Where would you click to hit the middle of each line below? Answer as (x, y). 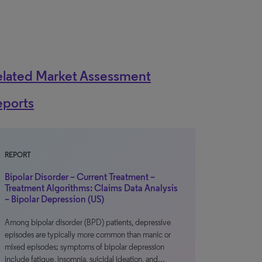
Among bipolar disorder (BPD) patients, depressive (88, 223)
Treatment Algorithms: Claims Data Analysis (91, 188)
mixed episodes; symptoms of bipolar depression (85, 247)
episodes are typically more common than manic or (88, 235)
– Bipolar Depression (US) (54, 199)
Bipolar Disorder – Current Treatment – (80, 177)
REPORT (18, 155)
